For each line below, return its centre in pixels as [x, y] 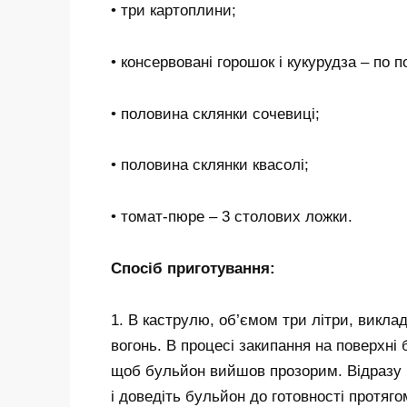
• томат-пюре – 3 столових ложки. [232, 217]
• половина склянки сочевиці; [215, 114]
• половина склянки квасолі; [210, 165]
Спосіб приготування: [193, 269]
